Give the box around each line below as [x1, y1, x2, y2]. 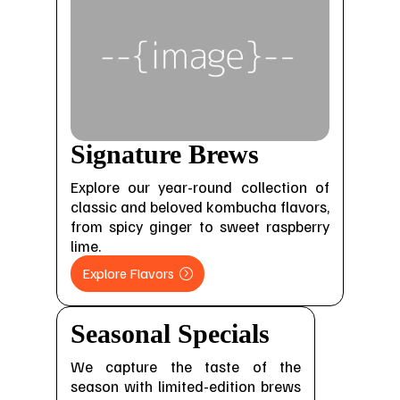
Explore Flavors [81, 263, 174, 282]
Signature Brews [70, 139, 259, 171]
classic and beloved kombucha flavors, [70, 196, 330, 217]
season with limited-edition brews [70, 375, 301, 396]
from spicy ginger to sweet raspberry [70, 216, 330, 237]
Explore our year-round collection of [70, 177, 330, 197]
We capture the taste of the [70, 355, 301, 376]
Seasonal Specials [70, 318, 270, 349]
